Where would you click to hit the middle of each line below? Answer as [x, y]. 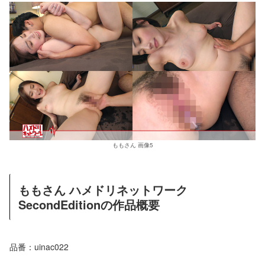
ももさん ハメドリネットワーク [103, 190]
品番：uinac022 [39, 246]
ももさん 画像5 [132, 145]
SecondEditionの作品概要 [89, 205]
